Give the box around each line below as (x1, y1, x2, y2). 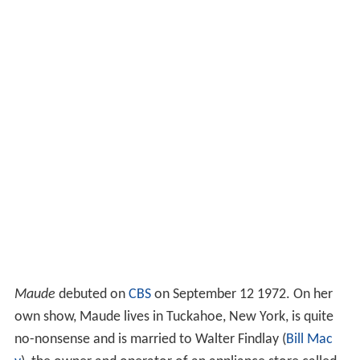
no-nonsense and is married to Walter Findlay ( (14, 331, 286, 347)
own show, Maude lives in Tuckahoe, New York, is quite (14, 309, 333, 325)
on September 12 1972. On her (150, 286, 333, 302)
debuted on (55, 286, 129, 302)
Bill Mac (285, 331, 333, 347)
